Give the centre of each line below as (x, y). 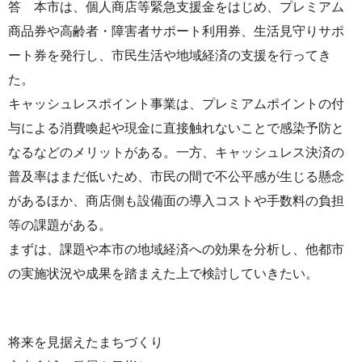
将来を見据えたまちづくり (86, 343)
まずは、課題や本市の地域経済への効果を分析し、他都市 (176, 249)
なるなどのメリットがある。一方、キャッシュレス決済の (176, 152)
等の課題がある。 (60, 225)
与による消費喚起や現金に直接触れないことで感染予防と (176, 128)
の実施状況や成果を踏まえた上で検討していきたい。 (163, 273)
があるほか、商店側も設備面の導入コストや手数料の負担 (176, 200)
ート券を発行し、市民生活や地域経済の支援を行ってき (170, 55)
